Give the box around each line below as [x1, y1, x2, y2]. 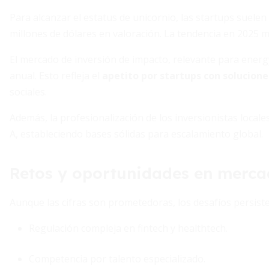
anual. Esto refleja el [10, 69, 102, 82]
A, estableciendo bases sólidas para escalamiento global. [10, 127, 263, 141]
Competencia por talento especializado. [29, 252, 205, 265]
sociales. [10, 85, 47, 98]
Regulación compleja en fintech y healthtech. [29, 222, 228, 235]
